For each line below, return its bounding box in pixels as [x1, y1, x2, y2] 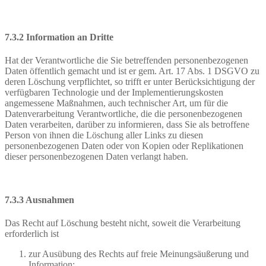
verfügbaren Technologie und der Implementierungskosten [5, 87, 223, 97]
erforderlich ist [5, 229, 59, 239]
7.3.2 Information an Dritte [5, 31, 113, 42]
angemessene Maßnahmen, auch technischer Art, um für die [5, 97, 228, 108]
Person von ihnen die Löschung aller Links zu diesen [5, 129, 203, 140]
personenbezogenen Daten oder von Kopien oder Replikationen [5, 140, 243, 151]
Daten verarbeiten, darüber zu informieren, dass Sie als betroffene [5, 119, 249, 129]
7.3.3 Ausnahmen [5, 195, 74, 205]
